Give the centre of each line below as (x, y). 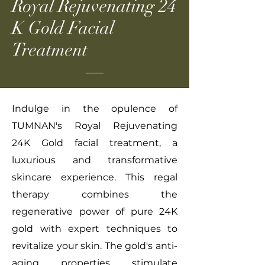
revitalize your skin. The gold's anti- (95, 246)
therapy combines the (95, 194)
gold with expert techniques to (95, 229)
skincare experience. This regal (95, 177)
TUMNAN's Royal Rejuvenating (95, 126)
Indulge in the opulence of (95, 109)
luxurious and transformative (95, 160)
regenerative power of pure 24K (95, 211)
